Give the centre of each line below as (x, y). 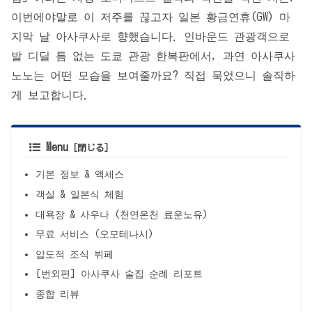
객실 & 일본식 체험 (80, 194)
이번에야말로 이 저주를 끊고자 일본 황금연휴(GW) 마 (151, 17)
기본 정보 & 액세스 (80, 174)
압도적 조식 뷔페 (75, 253)
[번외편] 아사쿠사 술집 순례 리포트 (119, 274)
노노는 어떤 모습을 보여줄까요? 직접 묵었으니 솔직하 (153, 76)
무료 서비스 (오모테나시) (95, 234)
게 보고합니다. (50, 95)
